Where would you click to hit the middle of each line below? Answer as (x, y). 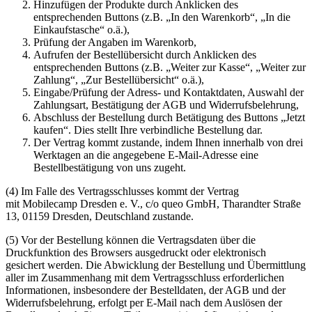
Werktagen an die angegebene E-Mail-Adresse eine (146, 155)
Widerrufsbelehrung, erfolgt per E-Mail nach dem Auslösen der (144, 302)
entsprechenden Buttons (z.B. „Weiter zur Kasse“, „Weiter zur (170, 67)
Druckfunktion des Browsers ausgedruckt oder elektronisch (136, 252)
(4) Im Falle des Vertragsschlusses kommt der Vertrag (122, 191)
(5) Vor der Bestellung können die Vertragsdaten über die (131, 240)
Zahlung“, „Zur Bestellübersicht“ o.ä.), (119, 79)
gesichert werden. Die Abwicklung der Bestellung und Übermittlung (156, 265)
